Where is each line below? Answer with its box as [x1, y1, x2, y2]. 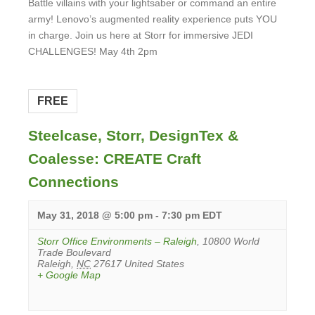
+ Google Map [37, 269, 101, 281]
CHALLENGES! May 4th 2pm [28, 46, 157, 57]
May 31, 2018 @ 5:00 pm [37, 210, 153, 221]
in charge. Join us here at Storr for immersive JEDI [28, 30, 253, 41]
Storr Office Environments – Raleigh [37, 236, 197, 247]
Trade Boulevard [37, 247, 111, 258]
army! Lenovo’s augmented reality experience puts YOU [28, 13, 277, 25]
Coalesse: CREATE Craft [28, 150, 201, 167]
